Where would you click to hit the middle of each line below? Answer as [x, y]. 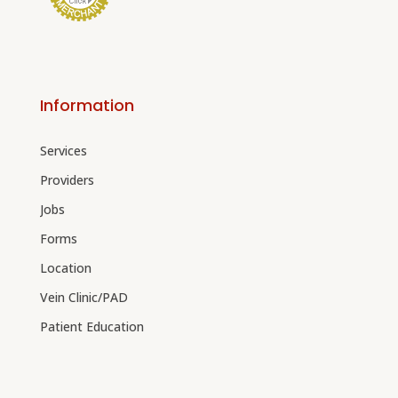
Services [64, 151]
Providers [67, 180]
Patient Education [92, 327]
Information [87, 106]
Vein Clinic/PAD [84, 298]
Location [66, 268]
